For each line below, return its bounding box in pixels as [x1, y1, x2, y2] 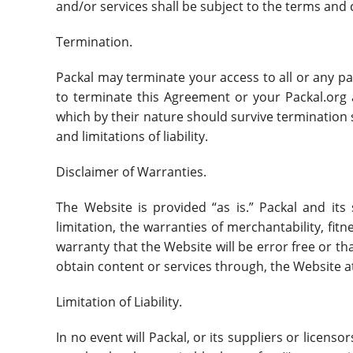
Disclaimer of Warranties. [56, 162, 210, 180]
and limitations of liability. [56, 127, 212, 145]
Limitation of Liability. [56, 292, 186, 310]
